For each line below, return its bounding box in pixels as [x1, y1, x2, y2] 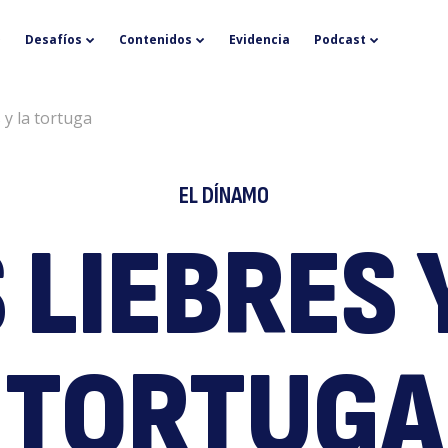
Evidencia [228, 31, 290, 48]
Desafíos [24, 31, 82, 48]
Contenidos [118, 31, 192, 48]
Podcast [313, 31, 366, 48]
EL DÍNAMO [179, 181, 269, 210]
